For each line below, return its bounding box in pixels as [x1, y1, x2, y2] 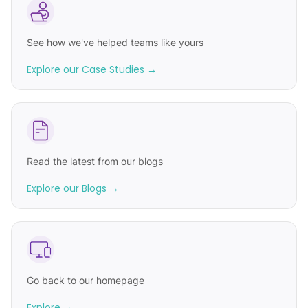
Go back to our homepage [27, 274, 144, 286]
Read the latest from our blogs [27, 155, 163, 167]
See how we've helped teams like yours [27, 36, 203, 48]
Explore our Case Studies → [27, 63, 157, 76]
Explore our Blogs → [27, 181, 119, 195]
